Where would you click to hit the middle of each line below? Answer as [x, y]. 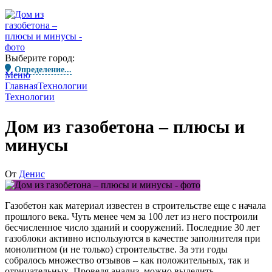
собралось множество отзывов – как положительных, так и [127, 260]
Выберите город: [40, 58]
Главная [21, 86]
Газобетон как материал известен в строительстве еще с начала [135, 206]
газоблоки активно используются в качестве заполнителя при [133, 239]
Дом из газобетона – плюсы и [125, 126]
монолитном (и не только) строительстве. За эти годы [116, 250]
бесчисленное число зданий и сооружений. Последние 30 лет [132, 228]
